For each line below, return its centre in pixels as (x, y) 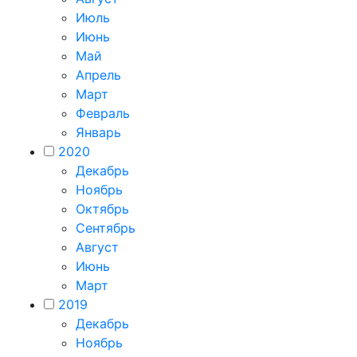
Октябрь (102, 209)
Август (97, 247)
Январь (98, 132)
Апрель (98, 75)
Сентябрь (106, 228)
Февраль (103, 113)
